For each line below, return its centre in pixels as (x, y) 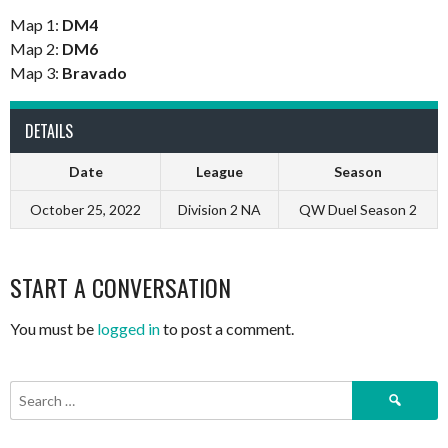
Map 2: (36, 49)
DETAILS (49, 131)
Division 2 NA (219, 210)
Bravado (94, 73)
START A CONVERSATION (120, 287)
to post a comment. (227, 329)
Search (373, 391)
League (219, 172)
